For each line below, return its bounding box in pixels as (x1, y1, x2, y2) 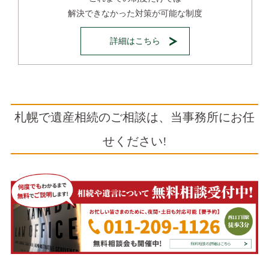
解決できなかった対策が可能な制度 (68, 8, 202, 18)
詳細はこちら (110, 36, 160, 46)
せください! (102, 134, 167, 148)
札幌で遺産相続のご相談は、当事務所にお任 (14, 110, 255, 124)
